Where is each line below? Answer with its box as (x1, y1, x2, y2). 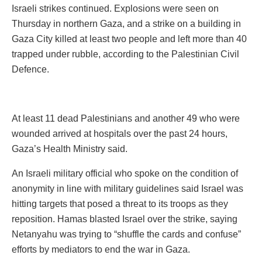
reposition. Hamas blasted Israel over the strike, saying (12, 214, 237, 225)
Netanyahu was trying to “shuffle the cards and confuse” (12, 229, 241, 240)
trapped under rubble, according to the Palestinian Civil (12, 49, 239, 60)
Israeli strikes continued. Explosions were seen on (12, 4, 219, 14)
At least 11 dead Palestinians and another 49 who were (12, 113, 240, 124)
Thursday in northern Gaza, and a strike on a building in (12, 19, 241, 29)
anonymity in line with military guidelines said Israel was (12, 184, 243, 194)
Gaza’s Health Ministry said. (12, 144, 127, 154)
